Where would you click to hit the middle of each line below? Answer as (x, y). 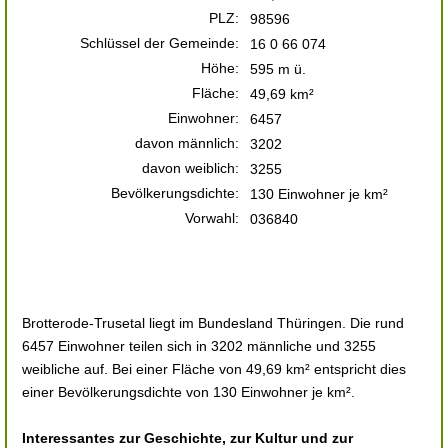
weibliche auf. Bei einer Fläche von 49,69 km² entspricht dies (214, 369)
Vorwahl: (212, 218)
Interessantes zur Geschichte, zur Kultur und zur (187, 438)
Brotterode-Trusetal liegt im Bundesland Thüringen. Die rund (213, 323)
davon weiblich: (190, 168)
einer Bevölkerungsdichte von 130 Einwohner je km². (188, 392)
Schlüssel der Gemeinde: (159, 43)
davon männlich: (187, 143)
